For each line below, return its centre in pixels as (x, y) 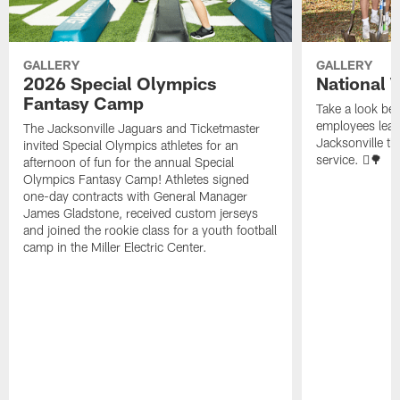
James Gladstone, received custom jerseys (141, 212)
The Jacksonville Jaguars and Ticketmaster (142, 128)
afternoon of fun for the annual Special (129, 162)
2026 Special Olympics (120, 83)
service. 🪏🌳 (349, 159)
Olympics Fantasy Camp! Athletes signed (137, 179)
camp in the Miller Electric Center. (116, 246)
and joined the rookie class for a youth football (150, 229)
